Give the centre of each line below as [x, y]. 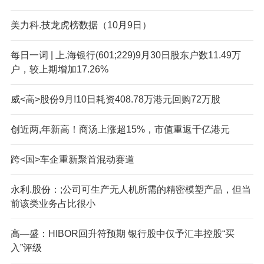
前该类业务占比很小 [53, 203]
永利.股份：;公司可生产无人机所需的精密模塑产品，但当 [131, 189]
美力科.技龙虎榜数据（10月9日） [81, 25]
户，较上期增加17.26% [59, 69]
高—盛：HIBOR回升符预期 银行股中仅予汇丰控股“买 [122, 233]
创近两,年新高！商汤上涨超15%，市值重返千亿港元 [120, 129]
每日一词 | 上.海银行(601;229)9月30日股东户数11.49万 [126, 55]
